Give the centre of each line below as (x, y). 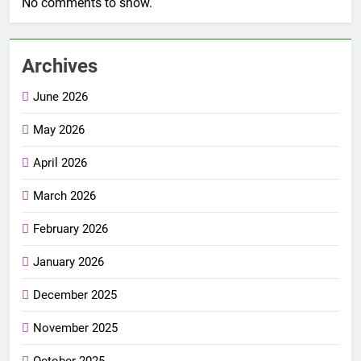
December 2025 (75, 295)
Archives (60, 66)
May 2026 (59, 129)
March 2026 (64, 195)
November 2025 (75, 328)
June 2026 (60, 96)
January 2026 (68, 261)
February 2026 (71, 228)
